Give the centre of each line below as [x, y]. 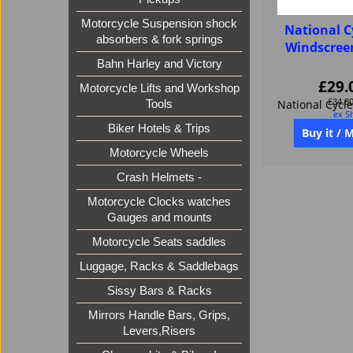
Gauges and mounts [159, 218]
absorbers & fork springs [159, 40]
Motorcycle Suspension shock [159, 24]
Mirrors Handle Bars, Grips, [159, 316]
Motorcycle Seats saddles [159, 242]
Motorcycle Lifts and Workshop [159, 89]
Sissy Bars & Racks [159, 291]
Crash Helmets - [159, 178]
